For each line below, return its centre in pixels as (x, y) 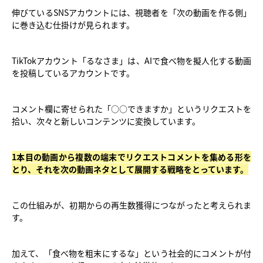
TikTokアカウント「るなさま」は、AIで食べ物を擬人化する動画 (131, 60)
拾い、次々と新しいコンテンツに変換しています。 (106, 121)
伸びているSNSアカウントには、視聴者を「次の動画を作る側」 (131, 12)
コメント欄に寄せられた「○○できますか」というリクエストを (131, 108)
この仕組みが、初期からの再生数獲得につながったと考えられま (131, 205)
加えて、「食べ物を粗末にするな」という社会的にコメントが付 (131, 253)
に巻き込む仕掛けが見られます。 (73, 24)
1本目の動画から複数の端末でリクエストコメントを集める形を (131, 156)
